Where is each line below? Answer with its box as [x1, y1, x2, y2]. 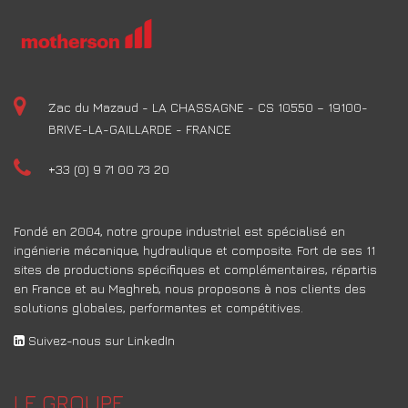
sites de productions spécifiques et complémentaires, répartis [14, 261, 377, 278]
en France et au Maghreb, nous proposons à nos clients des [14, 280, 366, 297]
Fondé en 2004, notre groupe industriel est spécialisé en [14, 223, 345, 240]
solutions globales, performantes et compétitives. [14, 300, 303, 316]
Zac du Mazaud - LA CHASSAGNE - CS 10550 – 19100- [48, 99, 368, 116]
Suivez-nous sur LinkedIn [25, 332, 175, 349]
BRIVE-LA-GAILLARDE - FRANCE [48, 121, 231, 138]
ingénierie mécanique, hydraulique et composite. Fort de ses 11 [14, 242, 375, 259]
